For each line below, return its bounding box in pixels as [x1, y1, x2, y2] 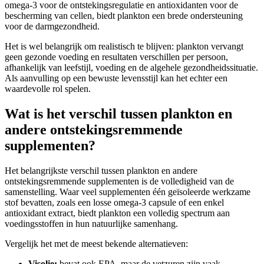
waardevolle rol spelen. [5, 83, 91, 94]
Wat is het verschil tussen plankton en [5, 105, 232, 121]
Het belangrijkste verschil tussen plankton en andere [5, 165, 197, 176]
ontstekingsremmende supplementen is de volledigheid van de [5, 176, 234, 186]
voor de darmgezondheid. [5, 21, 100, 31]
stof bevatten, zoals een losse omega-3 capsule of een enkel [5, 197, 224, 207]
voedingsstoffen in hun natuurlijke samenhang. [5, 218, 178, 229]
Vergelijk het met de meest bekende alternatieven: [5, 238, 188, 249]
